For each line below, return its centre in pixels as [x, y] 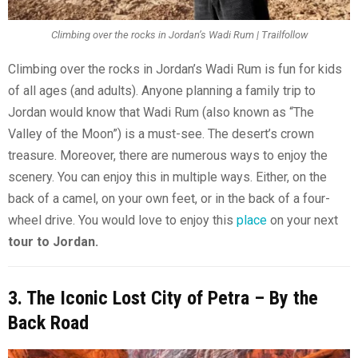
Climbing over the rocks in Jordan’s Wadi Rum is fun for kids [175, 69]
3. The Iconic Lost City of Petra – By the [163, 298]
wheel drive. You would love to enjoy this [122, 220]
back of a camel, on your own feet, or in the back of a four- [169, 198]
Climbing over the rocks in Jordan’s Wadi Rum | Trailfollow [179, 35]
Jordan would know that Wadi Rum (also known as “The [161, 112]
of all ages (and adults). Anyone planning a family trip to [162, 90]
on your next [302, 220]
